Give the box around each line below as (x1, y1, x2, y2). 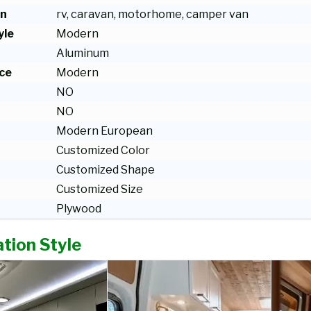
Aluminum (56, 47, 109, 60)
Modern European (56, 124, 153, 137)
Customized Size (56, 183, 143, 196)
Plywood (56, 202, 101, 215)
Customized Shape (56, 163, 155, 176)
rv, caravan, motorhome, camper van (56, 8, 249, 21)
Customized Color (56, 144, 150, 157)
